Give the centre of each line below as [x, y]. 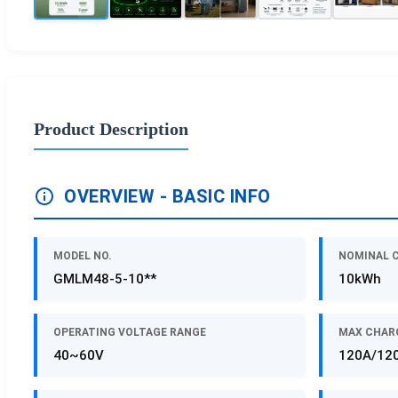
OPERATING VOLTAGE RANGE [130, 333]
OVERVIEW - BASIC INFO [167, 197]
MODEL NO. [83, 256]
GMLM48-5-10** [105, 279]
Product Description [111, 128]
